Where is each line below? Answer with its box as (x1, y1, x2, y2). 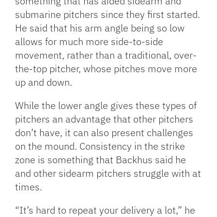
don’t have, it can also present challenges (15, 126, 194, 139)
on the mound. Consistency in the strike (15, 139, 186, 153)
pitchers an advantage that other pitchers (15, 112, 194, 126)
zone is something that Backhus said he (15, 153, 186, 167)
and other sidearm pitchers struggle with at (15, 167, 201, 180)
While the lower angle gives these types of (15, 99, 197, 112)
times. (15, 180, 43, 194)
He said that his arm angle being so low (15, 21, 185, 35)
